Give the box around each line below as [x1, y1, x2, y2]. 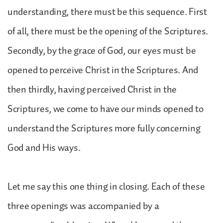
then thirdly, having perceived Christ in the [7, 81, 177, 98]
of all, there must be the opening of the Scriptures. [7, 23, 208, 39]
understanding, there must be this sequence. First [7, 3, 207, 20]
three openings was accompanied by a [7, 198, 159, 214]
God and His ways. [7, 139, 83, 156]
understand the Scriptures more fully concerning [7, 120, 201, 136]
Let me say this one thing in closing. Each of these [7, 178, 205, 195]
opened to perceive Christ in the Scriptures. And [7, 62, 199, 78]
